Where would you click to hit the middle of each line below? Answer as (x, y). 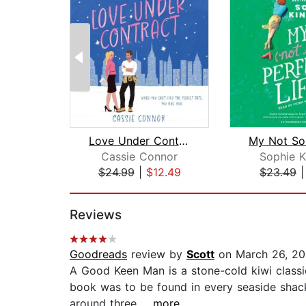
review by (157, 254)
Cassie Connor (139, 157)
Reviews (96, 215)
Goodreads (98, 254)
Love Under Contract (183, 141)
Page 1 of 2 (99, 187)
